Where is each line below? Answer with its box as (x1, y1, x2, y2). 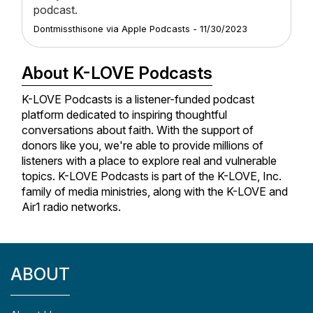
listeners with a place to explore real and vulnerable (22, 154, 277, 168)
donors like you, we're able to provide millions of (22, 138, 263, 153)
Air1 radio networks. (22, 200, 121, 214)
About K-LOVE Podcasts (22, 63, 212, 84)
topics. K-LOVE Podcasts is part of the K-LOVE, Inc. (22, 169, 282, 184)
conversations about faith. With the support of (22, 123, 254, 138)
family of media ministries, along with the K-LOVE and (22, 184, 288, 199)
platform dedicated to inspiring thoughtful (22, 108, 227, 122)
